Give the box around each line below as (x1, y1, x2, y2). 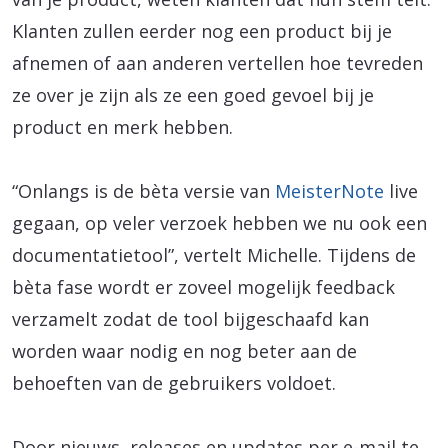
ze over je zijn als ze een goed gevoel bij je (12, 82, 374, 107)
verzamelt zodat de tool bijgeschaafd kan (12, 306, 369, 331)
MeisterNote (275, 178, 384, 203)
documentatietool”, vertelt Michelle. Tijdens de (12, 242, 416, 267)
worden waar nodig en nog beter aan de (12, 338, 357, 363)
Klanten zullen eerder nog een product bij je (12, 18, 392, 43)
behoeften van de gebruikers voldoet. (12, 370, 336, 395)
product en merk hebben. (12, 114, 233, 139)
